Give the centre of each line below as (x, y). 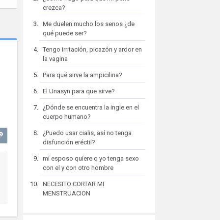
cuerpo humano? (67, 117)
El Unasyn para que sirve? (79, 91)
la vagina (55, 59)
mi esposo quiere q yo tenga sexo (91, 158)
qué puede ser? (65, 33)
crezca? (54, 8)
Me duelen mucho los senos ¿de (89, 24)
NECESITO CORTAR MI (73, 184)
